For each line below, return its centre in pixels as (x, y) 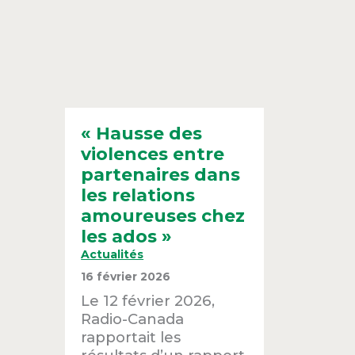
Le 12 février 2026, (148, 301)
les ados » (127, 237)
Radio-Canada (133, 319)
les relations (138, 196)
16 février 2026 (126, 277)
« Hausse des (142, 134)
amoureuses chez (163, 216)
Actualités (113, 255)
